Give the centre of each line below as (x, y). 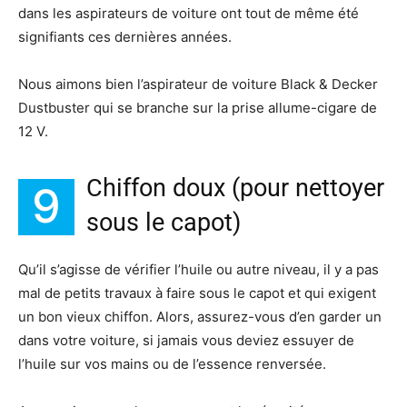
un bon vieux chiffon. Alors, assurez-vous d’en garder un (200, 317)
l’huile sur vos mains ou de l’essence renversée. (172, 364)
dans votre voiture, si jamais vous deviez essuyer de (186, 341)
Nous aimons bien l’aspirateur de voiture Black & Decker (198, 84)
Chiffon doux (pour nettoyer (235, 189)
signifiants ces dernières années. (125, 37)
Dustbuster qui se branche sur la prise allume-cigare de (198, 108)
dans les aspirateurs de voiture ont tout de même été (189, 14)
